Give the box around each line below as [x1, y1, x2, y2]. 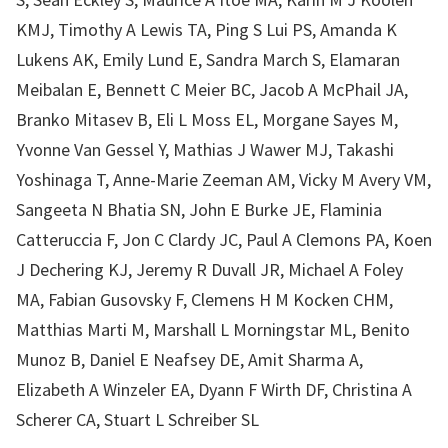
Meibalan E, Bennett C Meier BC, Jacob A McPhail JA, [16, 78, 408, 101]
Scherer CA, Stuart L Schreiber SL [16, 408, 259, 431]
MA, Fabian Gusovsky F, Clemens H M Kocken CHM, [16, 288, 393, 311]
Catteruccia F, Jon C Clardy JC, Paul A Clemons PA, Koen [16, 228, 432, 251]
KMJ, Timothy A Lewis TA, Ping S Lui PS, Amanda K [16, 18, 397, 41]
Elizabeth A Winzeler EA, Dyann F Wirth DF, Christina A [16, 378, 412, 401]
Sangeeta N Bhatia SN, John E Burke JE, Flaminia [16, 198, 382, 221]
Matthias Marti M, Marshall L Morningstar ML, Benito [16, 318, 410, 341]
